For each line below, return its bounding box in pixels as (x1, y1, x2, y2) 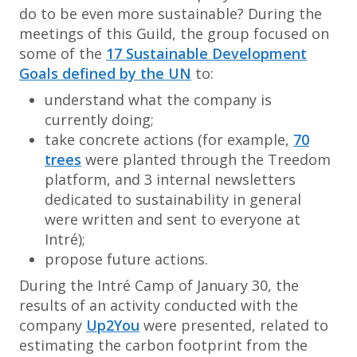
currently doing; (45, 110, 154, 129)
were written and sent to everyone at (45, 210, 300, 229)
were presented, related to (139, 316, 328, 335)
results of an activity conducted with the (19, 296, 298, 315)
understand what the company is (45, 90, 272, 109)
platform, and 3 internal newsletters (45, 170, 296, 189)
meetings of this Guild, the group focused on (19, 24, 329, 43)
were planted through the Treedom (81, 150, 331, 169)
